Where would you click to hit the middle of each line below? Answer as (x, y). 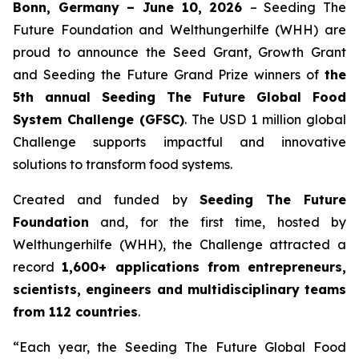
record (38, 267)
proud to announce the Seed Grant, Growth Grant (179, 52)
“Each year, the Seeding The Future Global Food (179, 347)
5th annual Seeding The (108, 97)
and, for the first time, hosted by (218, 222)
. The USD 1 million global (265, 119)
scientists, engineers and (100, 289)
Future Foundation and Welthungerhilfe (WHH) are (179, 30)
